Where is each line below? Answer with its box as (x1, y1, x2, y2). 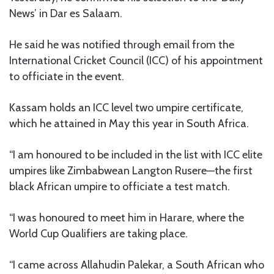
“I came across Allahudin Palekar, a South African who (9, 257, 264, 272)
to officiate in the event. (9, 69, 124, 83)
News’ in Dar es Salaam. (9, 6, 122, 20)
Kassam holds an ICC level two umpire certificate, (9, 100, 243, 114)
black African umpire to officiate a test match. (9, 179, 230, 193)
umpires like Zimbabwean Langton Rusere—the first (9, 163, 253, 177)
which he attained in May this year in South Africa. (9, 116, 249, 130)
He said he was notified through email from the (9, 37, 234, 51)
